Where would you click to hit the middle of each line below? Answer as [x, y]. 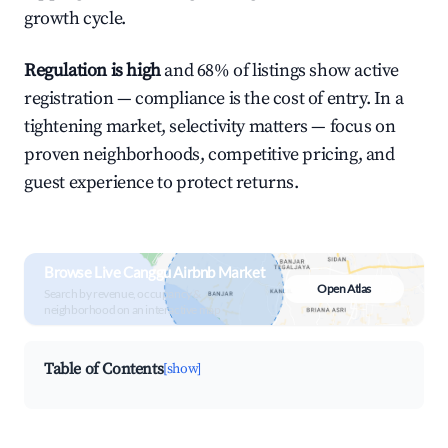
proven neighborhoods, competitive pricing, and [209, 154]
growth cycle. [75, 18]
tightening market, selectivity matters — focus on [210, 126]
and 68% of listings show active [280, 70]
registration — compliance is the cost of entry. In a [214, 98]
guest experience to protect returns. [161, 182]
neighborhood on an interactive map [132, 309]
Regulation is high [92, 70]
